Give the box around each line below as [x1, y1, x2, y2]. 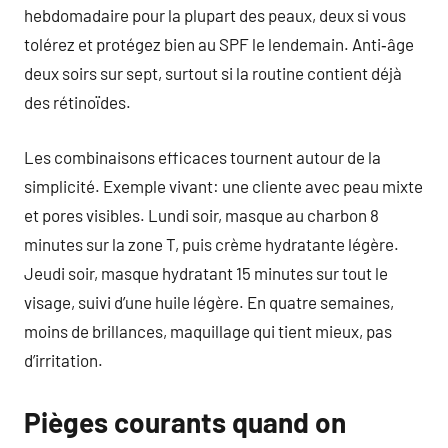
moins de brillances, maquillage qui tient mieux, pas [24, 320, 392, 341]
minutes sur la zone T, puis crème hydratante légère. [24, 233, 399, 254]
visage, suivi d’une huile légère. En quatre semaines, [24, 291, 394, 312]
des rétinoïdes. [24, 92, 131, 112]
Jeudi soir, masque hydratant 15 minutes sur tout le [24, 262, 388, 283]
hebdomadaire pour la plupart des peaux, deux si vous [24, 5, 406, 25]
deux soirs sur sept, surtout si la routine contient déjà [24, 63, 402, 83]
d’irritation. [24, 349, 103, 370]
